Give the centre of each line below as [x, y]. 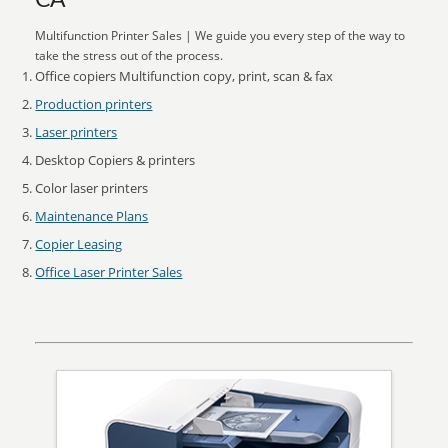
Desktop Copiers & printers [115, 160]
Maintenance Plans [92, 216]
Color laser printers [92, 188]
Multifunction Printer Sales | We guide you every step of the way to [220, 35]
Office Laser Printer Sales [109, 272]
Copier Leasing [79, 244]
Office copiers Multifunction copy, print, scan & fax [184, 76]
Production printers [94, 104]
